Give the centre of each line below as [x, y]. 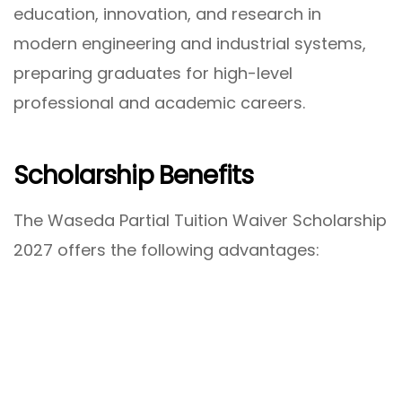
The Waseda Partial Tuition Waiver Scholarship [200, 221]
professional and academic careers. [159, 102]
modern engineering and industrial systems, [190, 43]
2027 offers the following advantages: [166, 250]
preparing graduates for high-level [153, 73]
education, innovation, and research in [167, 13]
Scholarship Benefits [134, 175]
